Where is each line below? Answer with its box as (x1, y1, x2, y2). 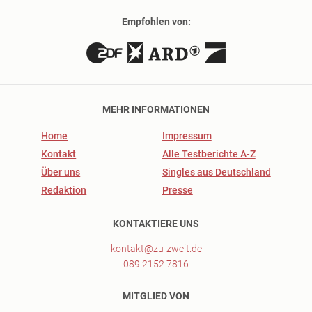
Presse (162, 185, 193, 196)
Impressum (162, 130, 212, 141)
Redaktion (41, 185, 87, 196)
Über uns (41, 166, 81, 178)
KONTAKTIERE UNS (113, 218, 199, 229)
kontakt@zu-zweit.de (110, 243, 202, 254)
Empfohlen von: (121, 16, 191, 27)
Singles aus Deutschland (162, 166, 271, 178)
